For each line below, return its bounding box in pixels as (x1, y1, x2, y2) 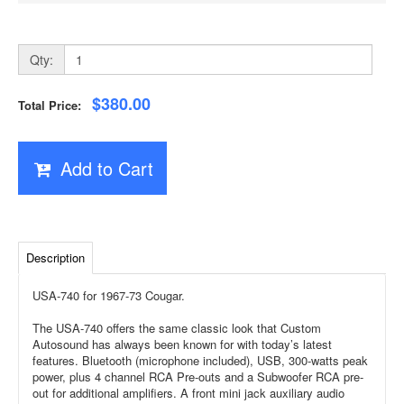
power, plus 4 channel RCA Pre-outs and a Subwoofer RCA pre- (32, 368, 363, 386)
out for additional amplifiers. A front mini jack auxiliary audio (32, 384, 344, 402)
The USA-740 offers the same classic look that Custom (32, 319, 321, 337)
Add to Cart (60, 155, 153, 182)
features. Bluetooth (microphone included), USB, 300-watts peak (32, 352, 368, 370)
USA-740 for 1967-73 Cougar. (32, 287, 185, 305)
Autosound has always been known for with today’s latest (32, 335, 332, 353)
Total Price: (18, 96, 92, 115)
